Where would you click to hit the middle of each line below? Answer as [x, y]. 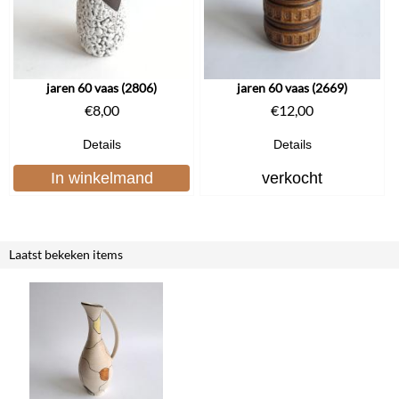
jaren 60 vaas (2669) [292, 87]
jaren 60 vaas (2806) [102, 87]
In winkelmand [102, 178]
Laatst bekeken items [66, 254]
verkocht [292, 178]
